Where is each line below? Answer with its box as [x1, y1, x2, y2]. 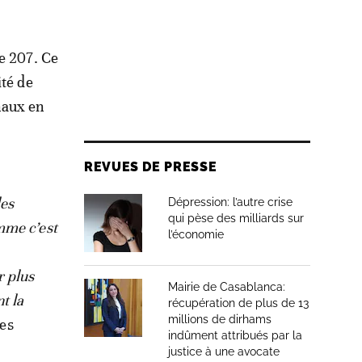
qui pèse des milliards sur [168, 212, 304, 225]
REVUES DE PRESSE [84, 159, 217, 175]
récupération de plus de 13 [168, 297, 309, 309]
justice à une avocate [168, 345, 280, 358]
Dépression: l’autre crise [168, 196, 293, 208]
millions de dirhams [168, 313, 271, 326]
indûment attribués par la [168, 329, 302, 342]
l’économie [168, 228, 224, 241]
